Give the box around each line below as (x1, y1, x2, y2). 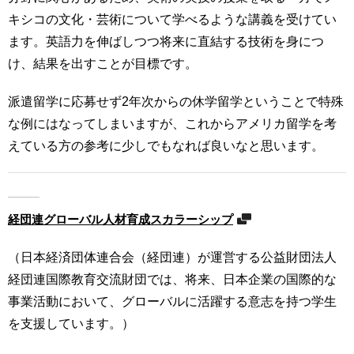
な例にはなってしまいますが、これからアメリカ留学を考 (8, 115, 337, 133)
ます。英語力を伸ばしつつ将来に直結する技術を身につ (8, 32, 324, 51)
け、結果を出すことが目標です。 (8, 55, 198, 73)
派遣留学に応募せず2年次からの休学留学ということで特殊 (8, 92, 344, 111)
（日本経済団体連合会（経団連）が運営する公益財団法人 (8, 248, 337, 266)
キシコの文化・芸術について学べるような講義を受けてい (8, 10, 337, 28)
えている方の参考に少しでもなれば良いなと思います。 (8, 137, 324, 155)
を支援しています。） (8, 314, 134, 333)
